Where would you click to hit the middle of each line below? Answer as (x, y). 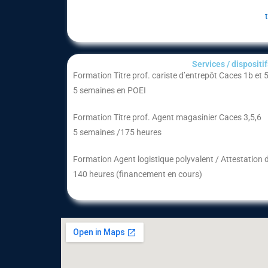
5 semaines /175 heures (117, 132)
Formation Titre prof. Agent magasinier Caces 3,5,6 (167, 117)
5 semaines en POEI (109, 90)
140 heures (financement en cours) (138, 174)
